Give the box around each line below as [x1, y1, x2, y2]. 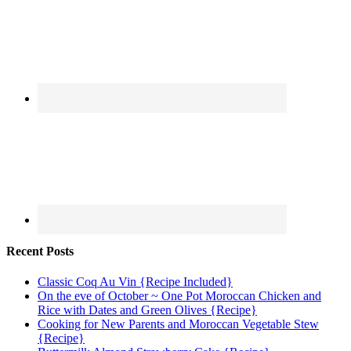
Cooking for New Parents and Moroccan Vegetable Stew [38, 317, 319, 331]
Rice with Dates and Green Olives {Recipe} [38, 303, 257, 317]
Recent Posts [6, 244, 74, 259]
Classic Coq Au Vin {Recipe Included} [38, 275, 233, 289]
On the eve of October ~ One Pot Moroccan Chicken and [38, 289, 321, 303]
